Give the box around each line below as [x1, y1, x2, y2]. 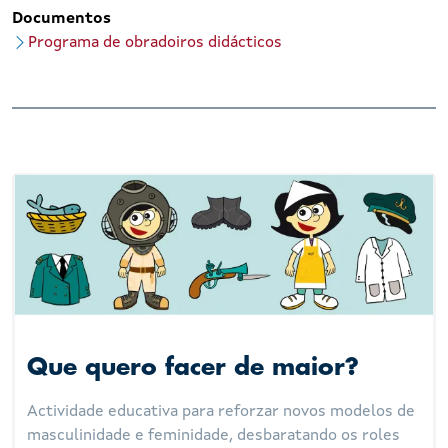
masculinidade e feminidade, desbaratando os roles [27, 428, 401, 445]
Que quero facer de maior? [27, 356, 360, 380]
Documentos [12, 10, 111, 27]
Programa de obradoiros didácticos [28, 34, 282, 51]
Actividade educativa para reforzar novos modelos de [27, 404, 416, 421]
